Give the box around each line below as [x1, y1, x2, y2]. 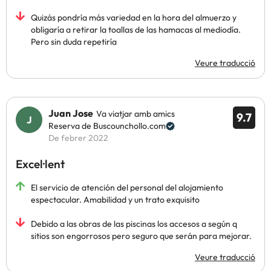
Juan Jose [48, 107, 93, 119]
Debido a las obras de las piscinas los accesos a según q [31, 218, 237, 229]
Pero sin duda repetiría [31, 36, 117, 47]
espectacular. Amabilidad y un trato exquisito [31, 194, 200, 205]
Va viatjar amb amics [96, 108, 175, 119]
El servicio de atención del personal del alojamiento [31, 182, 223, 193]
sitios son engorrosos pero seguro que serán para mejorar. [31, 230, 252, 241]
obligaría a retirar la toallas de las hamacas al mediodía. [31, 24, 241, 35]
